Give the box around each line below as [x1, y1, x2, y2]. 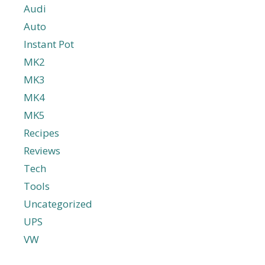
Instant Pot [24, 37, 74, 51]
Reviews [24, 144, 60, 158]
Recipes [24, 126, 59, 140]
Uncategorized [24, 197, 92, 211]
